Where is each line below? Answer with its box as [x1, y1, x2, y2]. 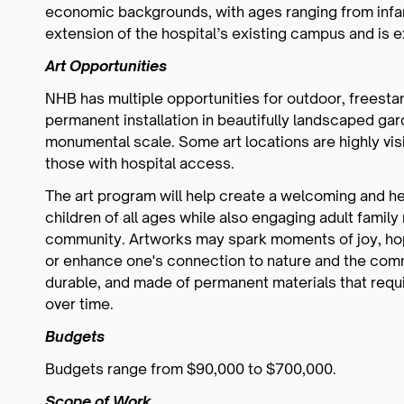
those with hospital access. [45, 153, 234, 172]
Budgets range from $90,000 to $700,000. [45, 359, 336, 378]
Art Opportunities [45, 56, 167, 75]
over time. [45, 294, 114, 313]
